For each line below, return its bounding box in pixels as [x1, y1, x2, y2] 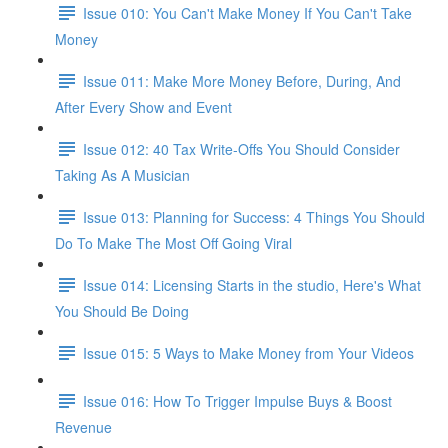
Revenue [55, 417, 112, 437]
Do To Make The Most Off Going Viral [55, 233, 292, 253]
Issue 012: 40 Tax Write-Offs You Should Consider [83, 138, 400, 159]
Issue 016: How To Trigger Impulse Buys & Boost [83, 390, 392, 411]
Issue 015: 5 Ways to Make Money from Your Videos [83, 342, 414, 363]
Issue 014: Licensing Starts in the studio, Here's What [83, 274, 421, 295]
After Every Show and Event [55, 97, 232, 117]
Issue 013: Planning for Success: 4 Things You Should [83, 206, 425, 227]
